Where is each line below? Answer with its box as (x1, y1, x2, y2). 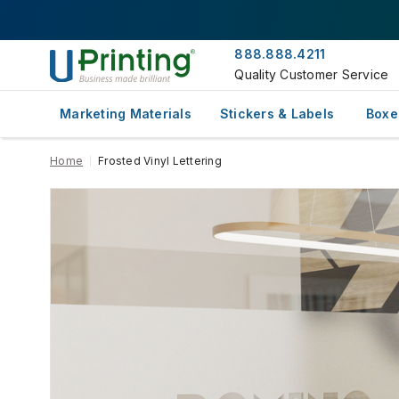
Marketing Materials (60, 106, 191, 121)
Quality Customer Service (234, 67, 389, 82)
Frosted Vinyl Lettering (98, 154, 222, 167)
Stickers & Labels (219, 106, 335, 121)
